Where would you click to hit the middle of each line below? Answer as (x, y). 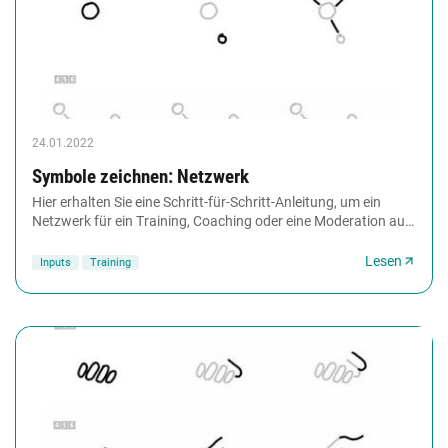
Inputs (55, 262)
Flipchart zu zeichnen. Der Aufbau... (142, 239)
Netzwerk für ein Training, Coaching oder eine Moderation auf (221, 220)
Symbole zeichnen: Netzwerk (140, 176)
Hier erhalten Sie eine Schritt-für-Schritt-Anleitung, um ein (206, 201)
